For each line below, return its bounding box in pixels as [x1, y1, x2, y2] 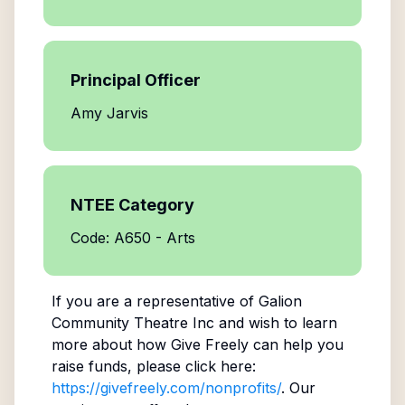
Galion [258, 292, 302, 310]
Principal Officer [71, 71, 201, 89]
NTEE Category [71, 195, 194, 214]
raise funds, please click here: [51, 357, 256, 375]
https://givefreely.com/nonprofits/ [51, 379, 281, 397]
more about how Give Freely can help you [51, 335, 344, 353]
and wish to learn [213, 314, 337, 332]
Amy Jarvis [71, 104, 148, 122]
